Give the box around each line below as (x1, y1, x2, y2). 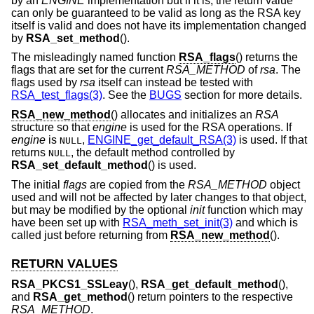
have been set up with (11, 216, 123, 228)
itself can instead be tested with (95, 76, 253, 89)
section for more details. (182, 89, 302, 102)
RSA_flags (179, 51, 235, 64)
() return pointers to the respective (128, 291, 293, 303)
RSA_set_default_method (11, 159, 148, 172)
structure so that (11, 121, 93, 134)
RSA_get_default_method (141, 278, 278, 291)
